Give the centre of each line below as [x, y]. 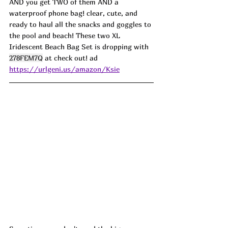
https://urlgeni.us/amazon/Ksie [64, 69]
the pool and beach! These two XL [66, 35]
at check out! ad [70, 58]
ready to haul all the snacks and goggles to [81, 24]
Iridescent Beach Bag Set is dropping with [80, 46]
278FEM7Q [26, 58]
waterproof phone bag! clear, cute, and [74, 13]
